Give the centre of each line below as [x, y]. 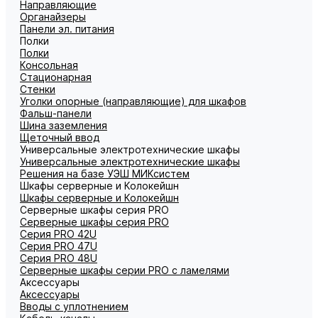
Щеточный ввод [60, 137]
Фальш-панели [56, 113]
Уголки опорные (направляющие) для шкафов [133, 101]
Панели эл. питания [67, 29]
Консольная [49, 65]
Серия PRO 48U [59, 258]
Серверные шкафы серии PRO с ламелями [125, 270]
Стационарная [56, 77]
